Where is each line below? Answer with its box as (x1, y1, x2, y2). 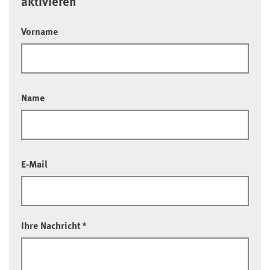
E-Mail (21, 157, 48, 171)
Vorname (21, 24, 58, 38)
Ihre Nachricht (21, 218, 81, 232)
